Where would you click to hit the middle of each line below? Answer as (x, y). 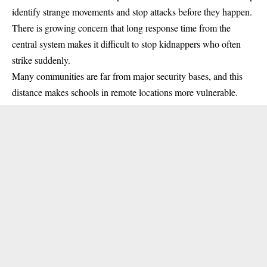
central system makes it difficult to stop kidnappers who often (126, 44)
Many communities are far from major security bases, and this (127, 76)
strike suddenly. (41, 60)
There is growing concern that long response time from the (121, 27)
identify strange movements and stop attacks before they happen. (132, 11)
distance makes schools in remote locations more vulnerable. (125, 92)
